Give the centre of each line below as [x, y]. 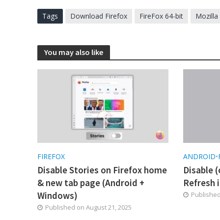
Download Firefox [98, 16]
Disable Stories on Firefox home [102, 170]
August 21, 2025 [109, 207]
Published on [65, 207]
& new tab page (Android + [91, 182]
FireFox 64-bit [161, 16]
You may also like [73, 52]
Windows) [57, 195]
